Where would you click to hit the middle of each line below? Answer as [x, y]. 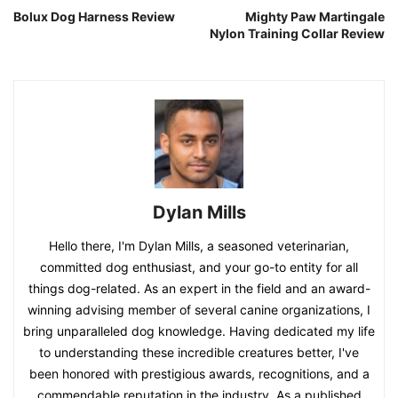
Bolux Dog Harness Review [94, 17]
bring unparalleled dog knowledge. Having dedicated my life [199, 331]
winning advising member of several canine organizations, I [199, 310]
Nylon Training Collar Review [297, 34]
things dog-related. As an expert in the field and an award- [199, 289]
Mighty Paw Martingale [315, 17]
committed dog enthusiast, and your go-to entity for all [199, 267]
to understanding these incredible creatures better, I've [199, 353]
